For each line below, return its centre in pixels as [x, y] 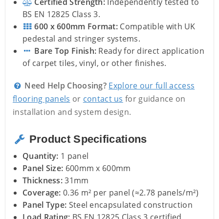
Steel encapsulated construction [130, 205]
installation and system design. [72, 112]
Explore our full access [152, 86]
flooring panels [42, 99]
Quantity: [41, 156]
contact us [103, 99]
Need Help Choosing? [65, 86]
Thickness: [43, 181]
